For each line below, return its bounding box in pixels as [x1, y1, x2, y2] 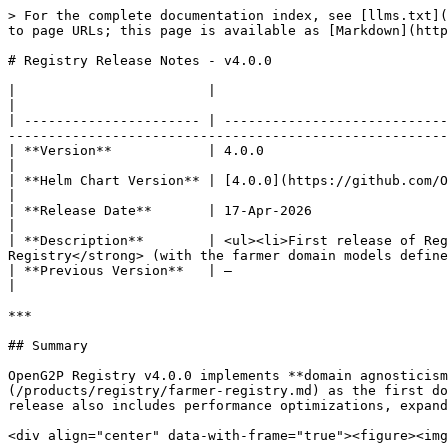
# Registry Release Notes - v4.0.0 [8, 53, 272, 68]
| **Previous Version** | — [8, 263, 232, 278]
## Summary [8, 338, 88, 353]
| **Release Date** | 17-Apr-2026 [8, 203, 312, 218]
